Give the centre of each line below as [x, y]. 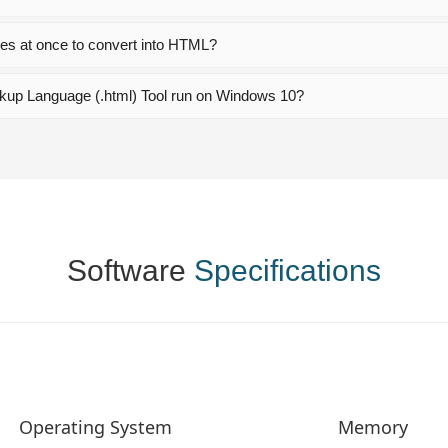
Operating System [95, 427]
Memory [372, 427]
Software [130, 270]
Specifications [287, 270]
